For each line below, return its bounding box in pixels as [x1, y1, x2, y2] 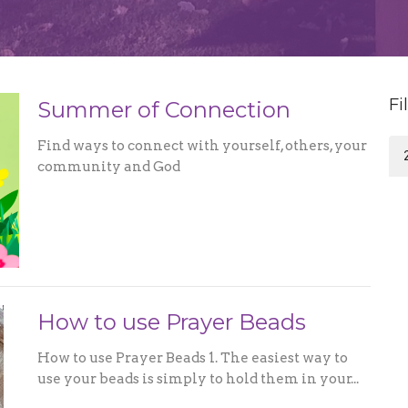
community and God [36, 158, 180, 176]
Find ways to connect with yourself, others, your [36, 138, 367, 155]
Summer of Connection [36, 97, 291, 124]
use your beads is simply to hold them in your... [36, 370, 359, 387]
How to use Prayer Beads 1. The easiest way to [36, 349, 348, 366]
